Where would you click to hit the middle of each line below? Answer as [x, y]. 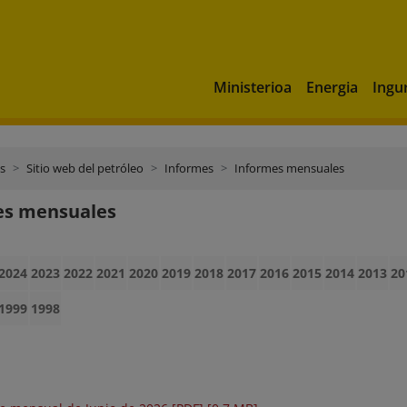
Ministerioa [253, 87]
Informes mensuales [289, 168]
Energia [332, 87]
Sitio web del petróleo [85, 168]
